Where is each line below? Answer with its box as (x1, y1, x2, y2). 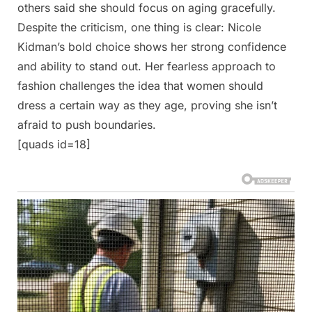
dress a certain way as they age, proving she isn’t (17, 97, 277, 112)
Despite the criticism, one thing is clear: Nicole (17, 19, 261, 34)
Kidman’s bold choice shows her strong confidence (17, 39, 286, 54)
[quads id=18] (17, 136, 91, 151)
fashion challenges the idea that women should (17, 78, 263, 93)
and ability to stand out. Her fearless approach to (17, 58, 276, 73)
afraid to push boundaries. (17, 117, 156, 132)
